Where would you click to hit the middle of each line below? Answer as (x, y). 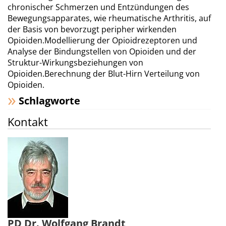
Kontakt (28, 122)
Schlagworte (49, 101)
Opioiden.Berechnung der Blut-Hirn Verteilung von (104, 74)
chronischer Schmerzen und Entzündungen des (98, 7)
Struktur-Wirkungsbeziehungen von (75, 63)
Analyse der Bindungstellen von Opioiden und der (102, 51)
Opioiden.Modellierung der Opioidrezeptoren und (102, 40)
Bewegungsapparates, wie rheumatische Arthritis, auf (109, 18)
